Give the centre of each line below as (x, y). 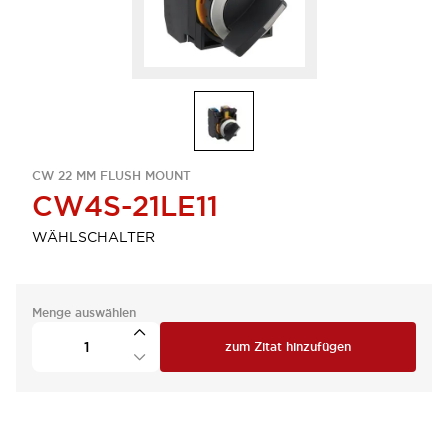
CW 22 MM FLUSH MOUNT (111, 176)
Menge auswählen (84, 313)
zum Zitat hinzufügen (288, 347)
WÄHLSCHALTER (93, 237)
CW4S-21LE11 (125, 206)
